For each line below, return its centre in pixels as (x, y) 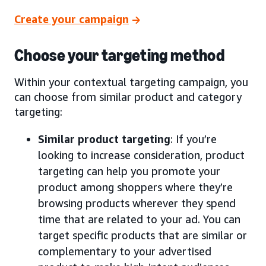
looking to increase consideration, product (141, 155)
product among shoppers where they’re (135, 187)
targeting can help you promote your (129, 171)
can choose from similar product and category (128, 97)
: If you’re (194, 139)
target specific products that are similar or (142, 235)
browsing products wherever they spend (137, 203)
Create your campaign (72, 19)
